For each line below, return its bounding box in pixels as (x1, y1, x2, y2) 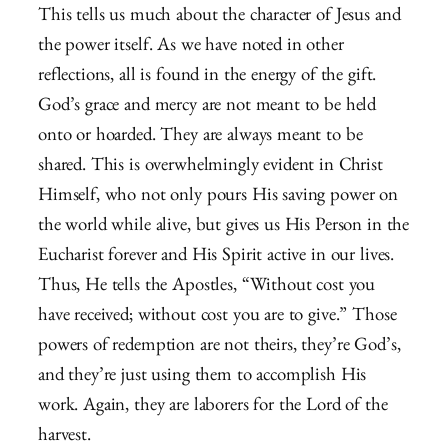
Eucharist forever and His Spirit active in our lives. (38, 247, 395, 267)
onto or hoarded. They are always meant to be (38, 127, 363, 147)
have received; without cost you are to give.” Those (38, 307, 397, 327)
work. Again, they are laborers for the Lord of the (38, 397, 388, 417)
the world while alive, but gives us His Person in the (38, 217, 410, 237)
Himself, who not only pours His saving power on (38, 187, 398, 207)
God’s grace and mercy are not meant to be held (38, 97, 377, 117)
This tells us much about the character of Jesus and (38, 7, 401, 27)
